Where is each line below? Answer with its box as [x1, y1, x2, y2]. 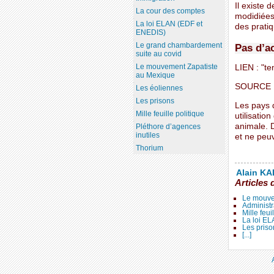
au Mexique [135, 71, 175, 80]
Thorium [135, 144, 163, 153]
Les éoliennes [135, 84, 183, 93]
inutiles [135, 131, 160, 140]
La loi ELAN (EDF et [135, 20, 202, 29]
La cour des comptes [135, 7, 205, 16]
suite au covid [135, 50, 182, 59]
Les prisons [135, 97, 174, 106]
